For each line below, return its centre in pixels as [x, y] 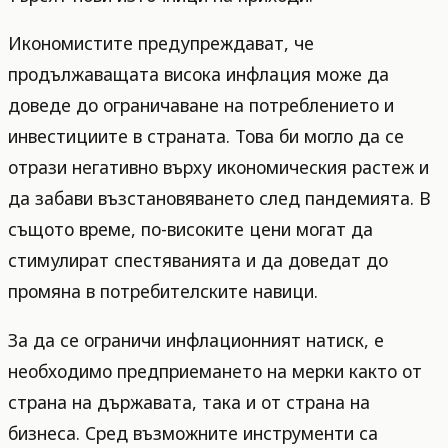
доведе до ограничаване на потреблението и [201, 105]
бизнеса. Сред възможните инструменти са [193, 432]
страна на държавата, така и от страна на [189, 401]
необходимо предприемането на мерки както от [215, 370]
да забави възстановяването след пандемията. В [219, 198]
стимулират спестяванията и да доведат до [198, 260]
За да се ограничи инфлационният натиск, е [196, 339]
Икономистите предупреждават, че [161, 43]
